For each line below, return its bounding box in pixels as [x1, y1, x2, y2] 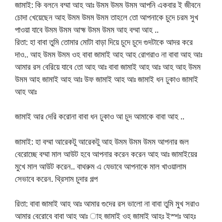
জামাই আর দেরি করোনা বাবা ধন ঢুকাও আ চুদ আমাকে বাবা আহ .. [15, 111, 184, 122]
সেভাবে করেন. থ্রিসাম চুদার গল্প [15, 172, 98, 184]
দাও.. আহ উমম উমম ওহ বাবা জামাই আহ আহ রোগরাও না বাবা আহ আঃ [15, 48, 202, 60]
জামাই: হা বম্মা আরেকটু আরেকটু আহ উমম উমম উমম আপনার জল [15, 135, 189, 147]
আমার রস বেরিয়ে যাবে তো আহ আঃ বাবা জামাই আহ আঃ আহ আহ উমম [15, 60, 201, 72]
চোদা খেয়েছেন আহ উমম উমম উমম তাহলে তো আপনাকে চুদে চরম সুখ [15, 11, 198, 23]
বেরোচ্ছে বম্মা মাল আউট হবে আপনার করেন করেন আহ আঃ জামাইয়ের [15, 148, 197, 160]
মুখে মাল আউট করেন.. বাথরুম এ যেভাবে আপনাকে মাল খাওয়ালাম [15, 160, 186, 172]
